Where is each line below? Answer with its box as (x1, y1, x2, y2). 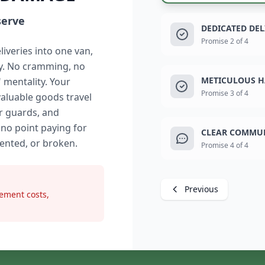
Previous (185, 183, 218, 195)
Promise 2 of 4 (201, 36, 248, 46)
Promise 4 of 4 (201, 140, 248, 150)
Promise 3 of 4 (201, 88, 248, 98)
